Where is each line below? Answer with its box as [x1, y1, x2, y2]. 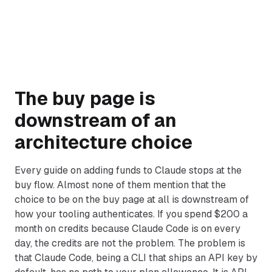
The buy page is [15, 87, 155, 110]
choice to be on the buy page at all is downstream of [15, 193, 249, 206]
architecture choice [15, 131, 192, 154]
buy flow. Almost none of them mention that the [15, 178, 226, 191]
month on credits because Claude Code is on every [15, 222, 240, 235]
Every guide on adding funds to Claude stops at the [15, 164, 242, 177]
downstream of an [15, 109, 177, 132]
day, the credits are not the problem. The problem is [15, 237, 245, 250]
